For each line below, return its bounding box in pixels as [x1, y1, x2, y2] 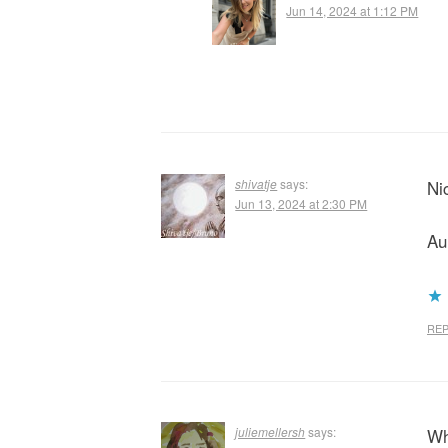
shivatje [235, 174, 278, 192]
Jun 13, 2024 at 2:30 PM [235, 194, 368, 212]
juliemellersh [235, 423, 306, 441]
